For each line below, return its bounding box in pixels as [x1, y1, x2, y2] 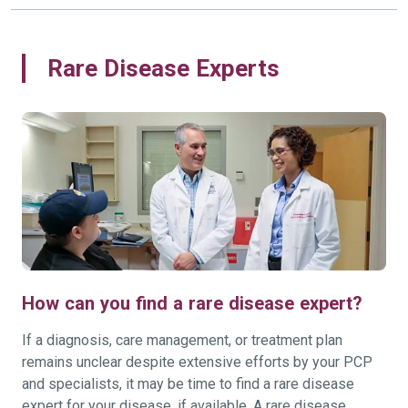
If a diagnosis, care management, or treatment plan [22, 332, 342, 349]
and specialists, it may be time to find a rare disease [22, 376, 354, 393]
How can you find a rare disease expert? [22, 293, 362, 314]
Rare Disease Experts [47, 55, 280, 83]
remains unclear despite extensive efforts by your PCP [22, 354, 372, 371]
